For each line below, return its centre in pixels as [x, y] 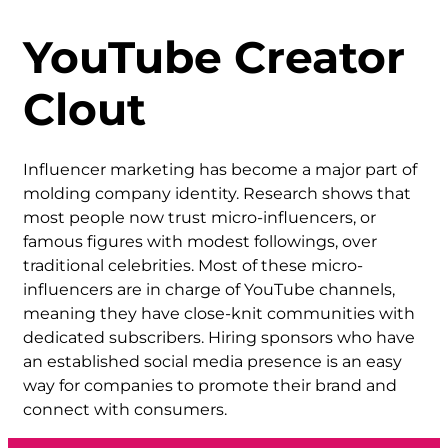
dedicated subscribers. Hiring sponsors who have [219, 337]
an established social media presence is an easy [212, 361]
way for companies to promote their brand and [210, 385]
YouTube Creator [214, 57]
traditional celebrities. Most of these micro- [193, 265]
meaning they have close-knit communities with [219, 313]
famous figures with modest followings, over [200, 241]
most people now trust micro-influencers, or [199, 217]
